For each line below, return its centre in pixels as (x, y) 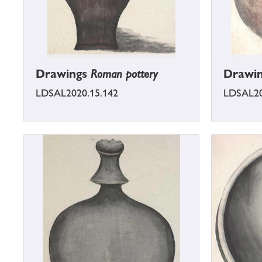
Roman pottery (124, 74)
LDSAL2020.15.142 (77, 93)
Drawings (63, 74)
